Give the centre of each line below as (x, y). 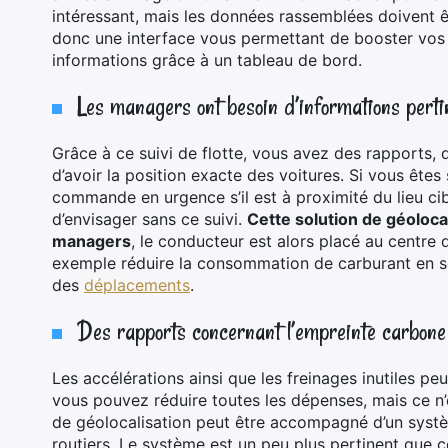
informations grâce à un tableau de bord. (209, 60)
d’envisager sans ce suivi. (149, 219)
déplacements (137, 285)
